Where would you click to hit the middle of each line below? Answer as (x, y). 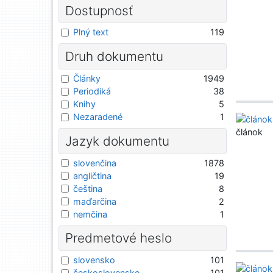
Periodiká (92, 91)
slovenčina (95, 163)
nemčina (90, 214)
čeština (88, 188)
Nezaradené (98, 117)
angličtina (92, 175)
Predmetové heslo (118, 238)
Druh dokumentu (114, 57)
